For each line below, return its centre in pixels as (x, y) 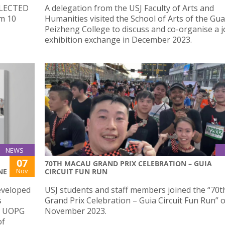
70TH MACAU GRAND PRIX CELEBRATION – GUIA (128, 163)
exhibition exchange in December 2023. (118, 39)
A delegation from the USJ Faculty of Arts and (129, 8)
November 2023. (76, 211)
